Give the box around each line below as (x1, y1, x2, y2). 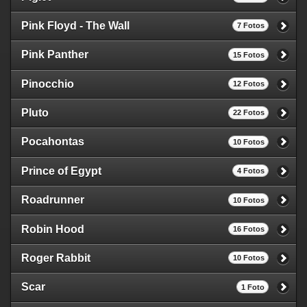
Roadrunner (21, 194, 84, 206)
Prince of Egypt (21, 164, 101, 177)
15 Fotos (232, 50, 265, 59)
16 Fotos (232, 224, 265, 233)
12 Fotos (232, 79, 265, 88)
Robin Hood (21, 223, 84, 235)
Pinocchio (21, 77, 74, 90)
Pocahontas (21, 136, 84, 148)
